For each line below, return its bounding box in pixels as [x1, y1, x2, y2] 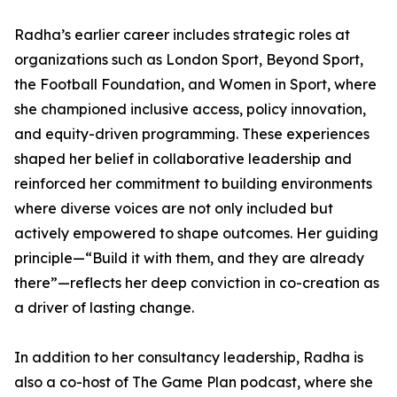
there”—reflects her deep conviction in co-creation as [14, 274, 379, 292]
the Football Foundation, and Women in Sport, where [14, 75, 377, 93]
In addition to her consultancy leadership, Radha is [14, 348, 363, 366]
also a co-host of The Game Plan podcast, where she [14, 373, 373, 391]
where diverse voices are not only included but [14, 199, 333, 217]
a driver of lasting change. [14, 299, 194, 316]
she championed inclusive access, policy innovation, [14, 100, 366, 118]
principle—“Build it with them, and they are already [14, 249, 364, 267]
